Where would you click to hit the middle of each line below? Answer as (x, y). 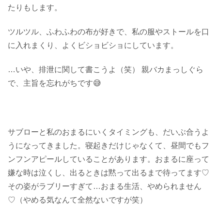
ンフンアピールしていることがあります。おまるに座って (108, 159)
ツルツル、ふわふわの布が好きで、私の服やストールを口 (108, 32)
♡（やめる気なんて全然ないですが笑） (77, 200)
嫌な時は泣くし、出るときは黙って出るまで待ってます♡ (108, 173)
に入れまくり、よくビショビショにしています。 (93, 46)
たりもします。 (35, 7)
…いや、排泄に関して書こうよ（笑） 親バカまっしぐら (106, 70)
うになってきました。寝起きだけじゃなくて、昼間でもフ (108, 146)
